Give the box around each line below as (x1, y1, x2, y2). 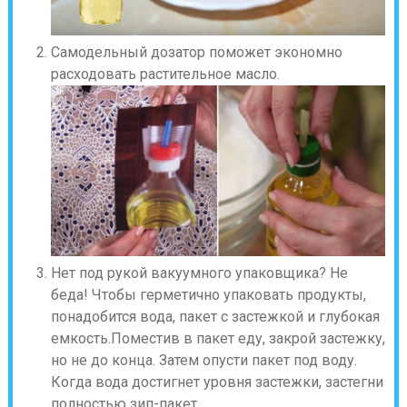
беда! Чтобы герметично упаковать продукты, (50, 286, 366, 304)
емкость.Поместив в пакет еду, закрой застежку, (50, 330, 385, 348)
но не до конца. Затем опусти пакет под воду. (50, 352, 357, 370)
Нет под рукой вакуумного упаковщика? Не (50, 264, 348, 283)
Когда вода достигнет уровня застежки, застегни (50, 373, 383, 392)
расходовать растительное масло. (50, 65, 280, 83)
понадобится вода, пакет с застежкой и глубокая (50, 308, 380, 326)
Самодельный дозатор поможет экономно (50, 43, 342, 61)
